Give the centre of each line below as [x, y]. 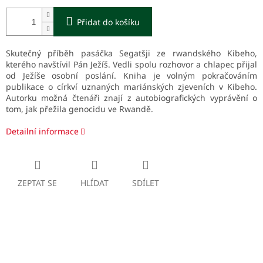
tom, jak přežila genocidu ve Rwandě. [80, 109]
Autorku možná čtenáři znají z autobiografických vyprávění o [131, 98]
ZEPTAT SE [37, 183]
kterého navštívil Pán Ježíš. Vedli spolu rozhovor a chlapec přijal [131, 65]
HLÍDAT [95, 183]
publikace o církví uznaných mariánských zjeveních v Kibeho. [131, 87]
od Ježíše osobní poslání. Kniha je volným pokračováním [131, 76]
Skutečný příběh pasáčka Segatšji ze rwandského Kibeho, [131, 53]
